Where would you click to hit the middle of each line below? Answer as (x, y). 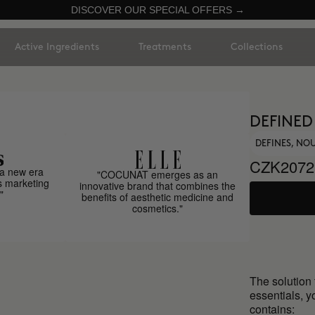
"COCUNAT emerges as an (158, 174)
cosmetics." (158, 208)
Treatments (165, 47)
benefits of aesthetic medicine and (158, 197)
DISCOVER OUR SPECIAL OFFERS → (157, 10)
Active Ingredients (57, 47)
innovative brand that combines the (158, 186)
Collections (257, 47)
